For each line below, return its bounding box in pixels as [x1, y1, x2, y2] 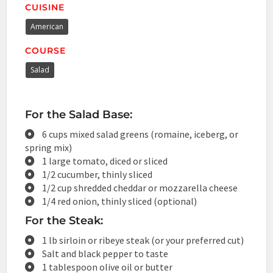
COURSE [25, 44, 66, 56]
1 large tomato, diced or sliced [42, 154, 168, 167]
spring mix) [25, 141, 73, 154]
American [30, 21, 64, 32]
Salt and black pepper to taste [42, 247, 169, 260]
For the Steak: [25, 213, 104, 227]
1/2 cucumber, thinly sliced [42, 168, 153, 180]
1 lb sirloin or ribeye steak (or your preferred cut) [42, 233, 244, 246]
